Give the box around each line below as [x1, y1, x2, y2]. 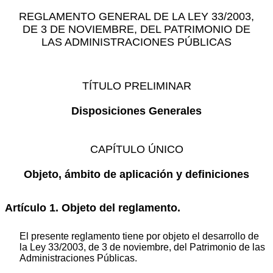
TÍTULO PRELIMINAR [82, 79, 191, 92]
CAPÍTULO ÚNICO [90, 143, 183, 156]
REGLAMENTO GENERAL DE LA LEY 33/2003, [19, 10, 254, 23]
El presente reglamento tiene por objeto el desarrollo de [19, 231, 259, 242]
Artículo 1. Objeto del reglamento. [5, 201, 180, 214]
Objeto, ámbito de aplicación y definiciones [24, 168, 249, 181]
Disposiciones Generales [71, 104, 202, 117]
